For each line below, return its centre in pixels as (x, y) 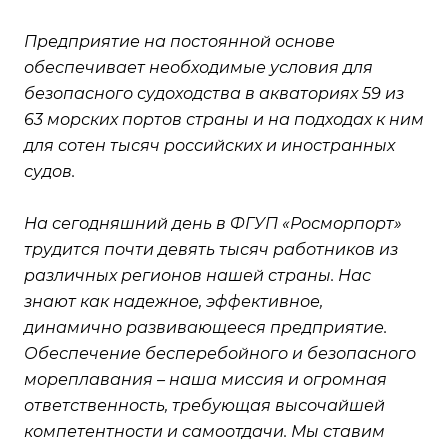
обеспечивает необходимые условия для (198, 67)
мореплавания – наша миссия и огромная (205, 379)
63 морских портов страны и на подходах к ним (224, 119)
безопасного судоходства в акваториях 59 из (214, 93)
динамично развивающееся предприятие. (205, 327)
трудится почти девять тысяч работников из (211, 249)
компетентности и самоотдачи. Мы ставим (204, 431)
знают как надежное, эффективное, (173, 301)
